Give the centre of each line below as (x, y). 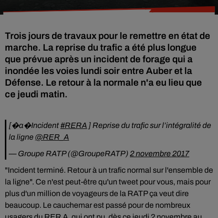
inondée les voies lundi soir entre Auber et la (99, 71)
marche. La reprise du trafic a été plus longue (101, 47)
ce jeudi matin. (36, 94)
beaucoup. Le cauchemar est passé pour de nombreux (98, 205)
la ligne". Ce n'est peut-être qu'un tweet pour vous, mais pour (108, 182)
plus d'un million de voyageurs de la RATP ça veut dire (97, 193)
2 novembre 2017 (160, 154)
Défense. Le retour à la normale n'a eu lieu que (103, 82)
